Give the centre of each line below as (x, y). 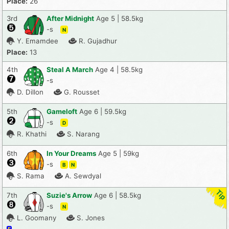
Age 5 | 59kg (119, 153)
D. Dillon (30, 92)
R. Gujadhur (98, 41)
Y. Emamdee (38, 41)
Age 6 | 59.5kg (103, 111)
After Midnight (70, 18)
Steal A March (70, 69)
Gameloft (62, 111)
